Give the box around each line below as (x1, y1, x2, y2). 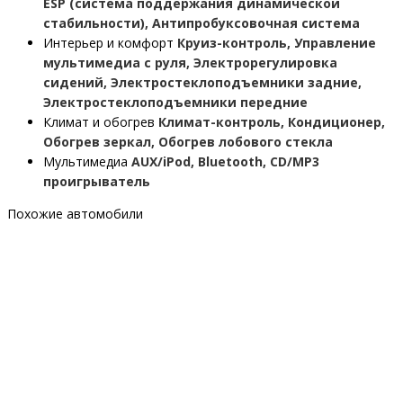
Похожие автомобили (7, 205, 143, 223)
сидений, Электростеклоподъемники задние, (43, 74, 362, 92)
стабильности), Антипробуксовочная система (43, 14, 360, 32)
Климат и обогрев (43, 113, 155, 131)
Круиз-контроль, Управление (177, 34, 376, 52)
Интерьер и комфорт (43, 34, 174, 52)
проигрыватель (43, 173, 150, 191)
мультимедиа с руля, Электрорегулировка (43, 54, 337, 72)
